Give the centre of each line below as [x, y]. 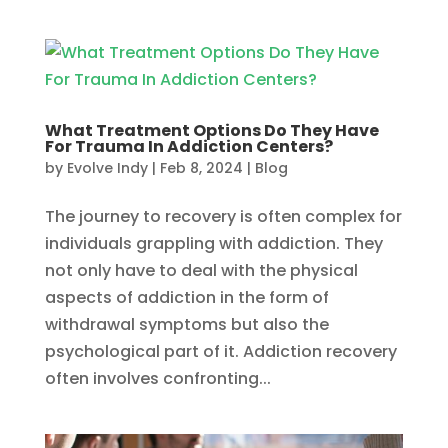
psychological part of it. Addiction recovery [220, 352]
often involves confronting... [157, 379]
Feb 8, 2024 [201, 168]
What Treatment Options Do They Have [211, 131]
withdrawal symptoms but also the [186, 325]
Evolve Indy [107, 168]
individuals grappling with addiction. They [213, 244]
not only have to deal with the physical [201, 271]
